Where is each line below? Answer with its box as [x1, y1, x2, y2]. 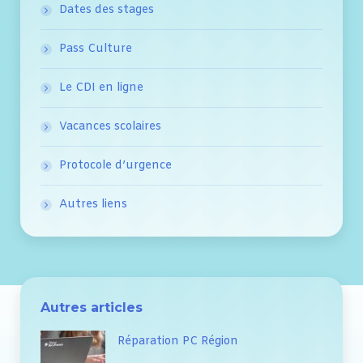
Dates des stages [59, 2, 154, 19]
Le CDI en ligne [59, 80, 143, 96]
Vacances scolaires [59, 119, 161, 135]
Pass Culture [59, 41, 132, 58]
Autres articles [41, 300, 143, 316]
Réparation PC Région [117, 334, 238, 350]
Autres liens [59, 197, 127, 213]
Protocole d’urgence [59, 158, 172, 174]
